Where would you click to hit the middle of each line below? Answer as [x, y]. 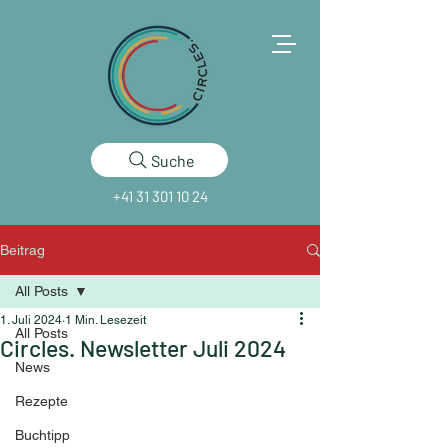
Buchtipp [42, 435]
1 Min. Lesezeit [105, 320]
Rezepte [41, 401]
